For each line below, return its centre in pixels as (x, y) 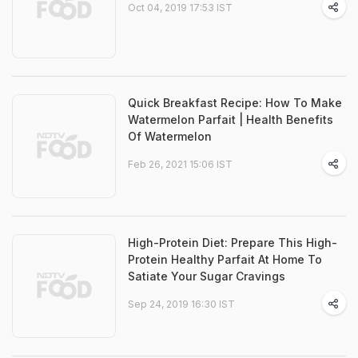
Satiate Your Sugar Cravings (207, 276)
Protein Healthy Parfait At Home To (225, 259)
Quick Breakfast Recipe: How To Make (235, 103)
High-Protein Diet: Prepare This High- (233, 243)
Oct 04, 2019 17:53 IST (180, 8)
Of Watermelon (170, 136)
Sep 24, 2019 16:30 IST (181, 304)
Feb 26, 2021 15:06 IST (180, 164)
